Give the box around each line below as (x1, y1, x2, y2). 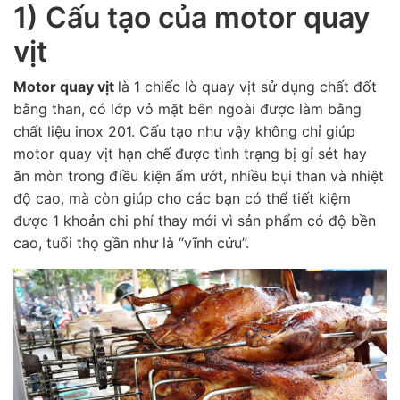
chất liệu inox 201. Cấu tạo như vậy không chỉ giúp (13, 122, 355, 140)
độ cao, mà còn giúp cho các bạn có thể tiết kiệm (13, 189, 351, 207)
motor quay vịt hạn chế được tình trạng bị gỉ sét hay (13, 145, 367, 162)
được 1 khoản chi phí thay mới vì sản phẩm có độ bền (13, 212, 376, 229)
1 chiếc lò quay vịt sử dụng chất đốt (134, 78, 377, 96)
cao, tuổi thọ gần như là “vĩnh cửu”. (13, 234, 254, 252)
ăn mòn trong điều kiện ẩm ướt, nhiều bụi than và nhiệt (13, 167, 384, 185)
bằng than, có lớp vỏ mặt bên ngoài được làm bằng (13, 100, 362, 118)
